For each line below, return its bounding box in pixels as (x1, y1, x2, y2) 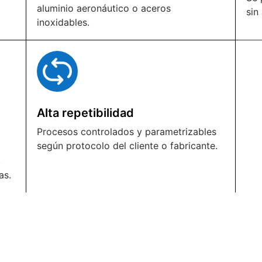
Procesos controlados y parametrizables (36, 125, 216, 137)
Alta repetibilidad (36, 105, 134, 120)
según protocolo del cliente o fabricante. (36, 139, 218, 151)
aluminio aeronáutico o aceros (36, 2, 171, 14)
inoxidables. (36, 16, 89, 28)
